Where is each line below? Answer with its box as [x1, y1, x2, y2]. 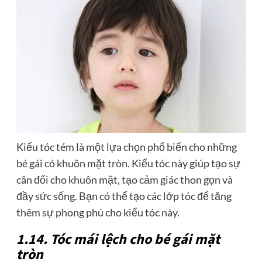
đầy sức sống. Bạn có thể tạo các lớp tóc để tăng [16, 189, 232, 203]
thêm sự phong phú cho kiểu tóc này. [16, 206, 180, 219]
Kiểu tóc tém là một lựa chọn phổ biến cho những [16, 140, 237, 154]
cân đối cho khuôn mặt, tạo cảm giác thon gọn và [16, 173, 233, 187]
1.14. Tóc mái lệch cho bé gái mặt [16, 229, 220, 250]
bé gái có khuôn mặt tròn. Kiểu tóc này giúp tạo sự [16, 157, 240, 170]
